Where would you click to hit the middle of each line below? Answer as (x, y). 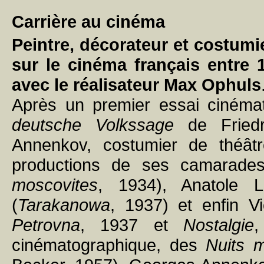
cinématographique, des (109, 245)
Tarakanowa (64, 205)
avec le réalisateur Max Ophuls (136, 85)
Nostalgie (219, 225)
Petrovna (46, 225)
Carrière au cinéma (88, 22)
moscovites (55, 185)
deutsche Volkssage (93, 125)
